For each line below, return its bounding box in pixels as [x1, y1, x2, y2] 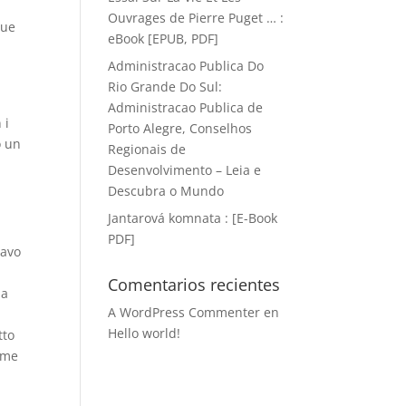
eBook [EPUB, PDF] [108, 30, 219, 47]
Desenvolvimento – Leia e [108, 161, 262, 179]
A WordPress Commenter [108, 304, 261, 321]
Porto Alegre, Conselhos [108, 120, 253, 137]
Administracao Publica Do [108, 57, 265, 74]
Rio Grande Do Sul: [108, 78, 223, 95]
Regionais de [108, 140, 187, 158]
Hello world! [108, 324, 181, 342]
